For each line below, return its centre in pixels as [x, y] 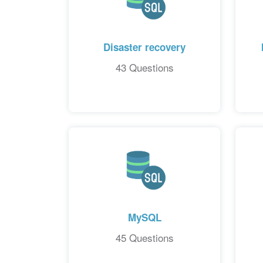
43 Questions [144, 67]
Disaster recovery [145, 47]
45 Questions [144, 238]
